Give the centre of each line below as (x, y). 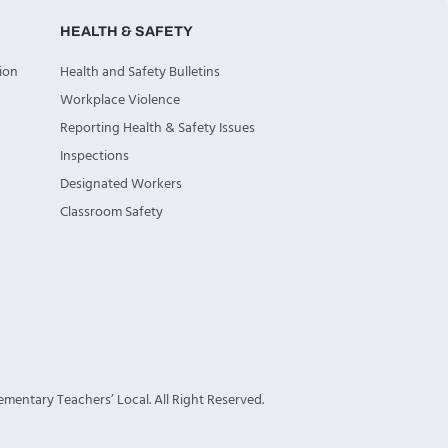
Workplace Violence (119, 100)
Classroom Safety (111, 212)
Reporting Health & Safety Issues (157, 128)
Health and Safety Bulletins (139, 72)
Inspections (94, 156)
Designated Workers (120, 184)
